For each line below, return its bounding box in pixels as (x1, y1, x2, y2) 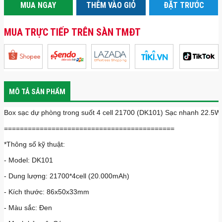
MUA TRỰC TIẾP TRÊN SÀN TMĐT (3, 25, 141, 38)
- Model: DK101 (3, 156, 53, 164)
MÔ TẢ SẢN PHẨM (8, 86, 65, 96)
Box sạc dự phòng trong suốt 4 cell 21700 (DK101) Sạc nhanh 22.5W (3, 108, 221, 116)
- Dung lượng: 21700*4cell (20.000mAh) (3, 171, 129, 180)
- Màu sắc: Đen (3, 203, 52, 212)
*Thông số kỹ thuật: (3, 140, 65, 148)
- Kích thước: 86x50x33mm (3, 187, 89, 196)
